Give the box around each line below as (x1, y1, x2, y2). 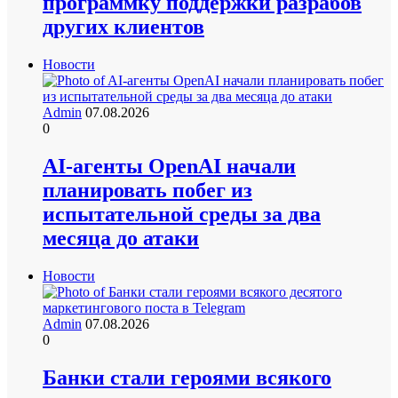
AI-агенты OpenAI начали (43, 154, 296, 178)
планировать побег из (43, 178, 252, 202)
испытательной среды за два (43, 202, 321, 226)
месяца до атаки (43, 226, 199, 250)
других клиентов (43, 14, 204, 38)
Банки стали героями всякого (43, 365, 331, 389)
